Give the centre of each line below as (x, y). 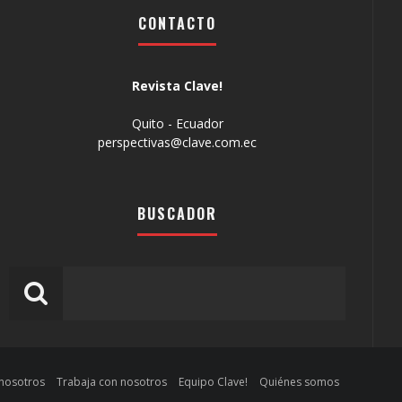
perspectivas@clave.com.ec (178, 143)
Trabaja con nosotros (111, 382)
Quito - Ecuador (177, 124)
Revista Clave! (178, 86)
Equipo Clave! (213, 382)
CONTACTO (178, 24)
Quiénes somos (299, 382)
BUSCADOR (178, 214)
